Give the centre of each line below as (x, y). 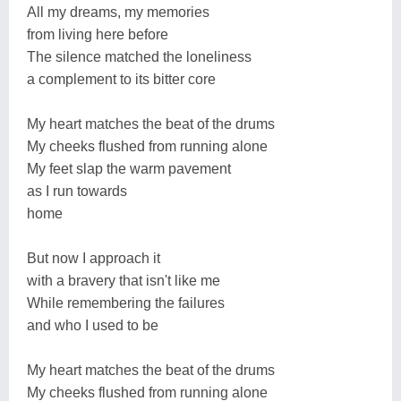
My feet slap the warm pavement (129, 168)
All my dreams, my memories (118, 12)
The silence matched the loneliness (139, 56)
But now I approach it (94, 258)
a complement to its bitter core (121, 79)
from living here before (98, 34)
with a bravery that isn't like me (124, 280)
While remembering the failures (126, 303)
